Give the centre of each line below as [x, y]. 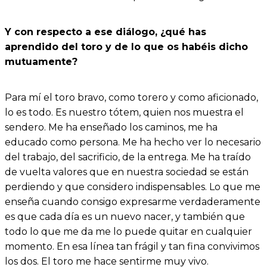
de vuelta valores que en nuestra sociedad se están [127, 172]
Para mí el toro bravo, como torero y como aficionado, [131, 98]
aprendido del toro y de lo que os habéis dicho [126, 47]
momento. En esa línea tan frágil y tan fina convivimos [132, 247]
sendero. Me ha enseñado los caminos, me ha [111, 128]
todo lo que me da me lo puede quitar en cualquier [128, 232]
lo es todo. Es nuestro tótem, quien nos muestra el [124, 113]
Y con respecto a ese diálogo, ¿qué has [105, 32]
